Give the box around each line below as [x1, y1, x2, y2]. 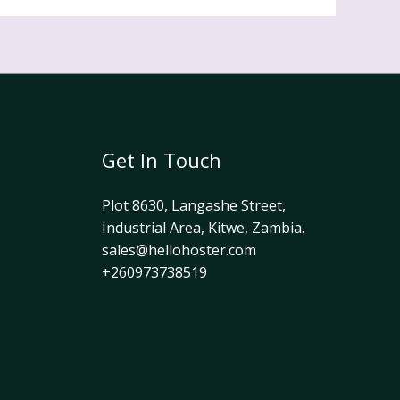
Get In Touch [101, 146, 221, 173]
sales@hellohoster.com [101, 239, 256, 260]
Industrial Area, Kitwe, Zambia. [101, 217, 304, 237]
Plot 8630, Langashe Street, [101, 195, 286, 215]
